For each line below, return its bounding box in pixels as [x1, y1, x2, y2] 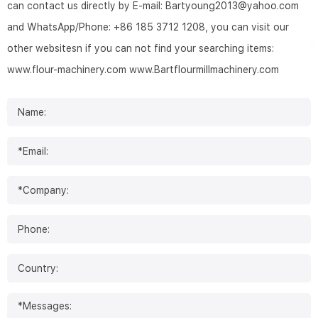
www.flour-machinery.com [7, 64, 126, 76]
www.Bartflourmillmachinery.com [129, 64, 279, 76]
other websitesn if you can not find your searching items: [7, 43, 274, 55]
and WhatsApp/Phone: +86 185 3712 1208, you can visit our [7, 21, 289, 33]
